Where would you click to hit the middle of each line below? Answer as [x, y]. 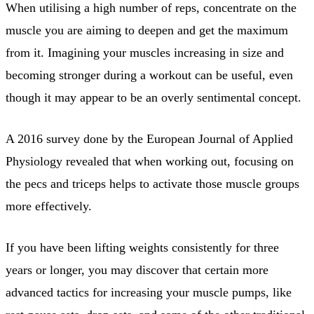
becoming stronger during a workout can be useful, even [149, 75]
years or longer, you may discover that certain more [137, 269]
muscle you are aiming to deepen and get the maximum [147, 30]
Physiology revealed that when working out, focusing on [150, 161]
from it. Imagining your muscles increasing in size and [145, 52]
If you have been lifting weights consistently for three [142, 247]
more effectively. [49, 206]
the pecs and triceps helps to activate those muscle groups [152, 183]
